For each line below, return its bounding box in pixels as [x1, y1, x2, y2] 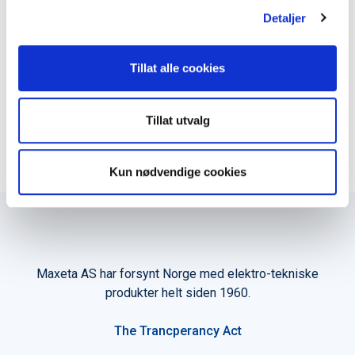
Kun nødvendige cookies [109, 165, 246, 179]
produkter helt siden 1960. [105, 285, 250, 300]
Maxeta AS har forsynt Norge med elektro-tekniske [36, 266, 319, 281]
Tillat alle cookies [130, 61, 225, 75]
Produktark [28, 17, 102, 34]
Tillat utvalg [145, 113, 210, 127]
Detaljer [262, 10, 307, 25]
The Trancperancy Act [113, 323, 242, 338]
